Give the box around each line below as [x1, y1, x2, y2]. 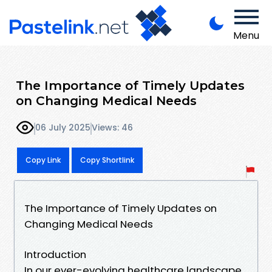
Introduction [24, 246, 86, 262]
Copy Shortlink [80, 154, 134, 165]
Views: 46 [92, 121, 133, 134]
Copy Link [25, 154, 61, 165]
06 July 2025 [35, 121, 90, 134]
